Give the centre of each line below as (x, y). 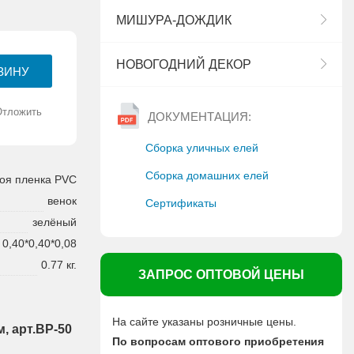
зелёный (55, 222)
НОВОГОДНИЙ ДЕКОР (184, 64)
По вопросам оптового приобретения (218, 341)
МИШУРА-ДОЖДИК (174, 20)
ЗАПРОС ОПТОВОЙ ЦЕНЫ (221, 275)
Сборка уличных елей (202, 148)
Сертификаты (181, 203)
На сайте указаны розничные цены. (204, 322)
